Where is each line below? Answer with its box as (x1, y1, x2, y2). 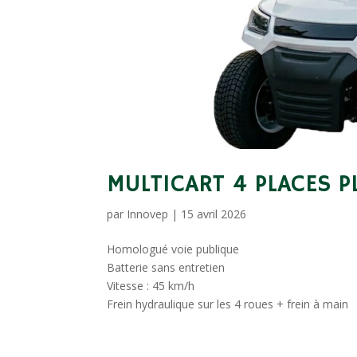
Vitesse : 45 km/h (107, 278, 195, 294)
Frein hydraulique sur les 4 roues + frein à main (107, 296, 349, 312)
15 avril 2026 (181, 206, 247, 222)
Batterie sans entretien (107, 260, 226, 276)
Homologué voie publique (107, 241, 240, 257)
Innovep (127, 206, 169, 222)
